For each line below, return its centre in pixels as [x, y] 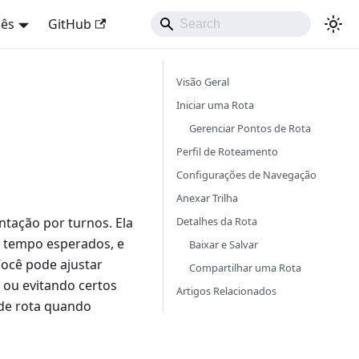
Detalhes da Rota [217, 221]
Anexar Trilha [207, 198]
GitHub [69, 24]
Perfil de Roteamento [227, 151]
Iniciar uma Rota [215, 105]
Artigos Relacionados [226, 291]
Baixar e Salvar [224, 244]
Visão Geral [203, 82]
